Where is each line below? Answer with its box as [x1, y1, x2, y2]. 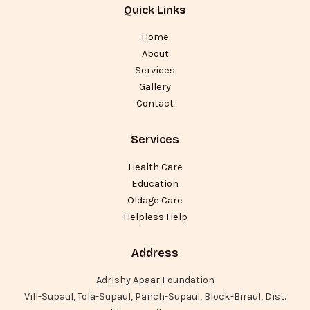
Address [131, 246, 179, 259]
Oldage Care [127, 194, 183, 206]
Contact [136, 98, 174, 110]
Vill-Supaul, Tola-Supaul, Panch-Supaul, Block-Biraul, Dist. [24, 290, 286, 302]
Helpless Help [122, 210, 188, 223]
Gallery [139, 81, 171, 93]
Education [131, 177, 179, 190]
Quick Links [124, 3, 186, 17]
